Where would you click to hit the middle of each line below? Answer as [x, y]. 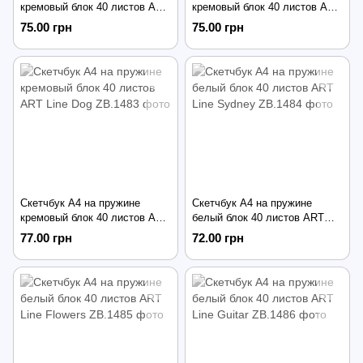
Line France [48, 22]
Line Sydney [221, 232]
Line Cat [211, 22]
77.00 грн [46, 237]
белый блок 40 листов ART [258, 217]
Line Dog [41, 232]
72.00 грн [218, 237]
